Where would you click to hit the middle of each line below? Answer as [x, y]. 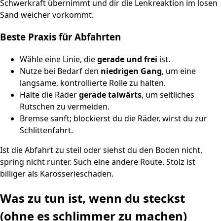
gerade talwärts [110, 94]
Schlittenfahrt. [46, 130]
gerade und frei [127, 59]
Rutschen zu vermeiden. [65, 106]
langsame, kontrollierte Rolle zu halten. [93, 83]
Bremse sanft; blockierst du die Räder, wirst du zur [113, 118]
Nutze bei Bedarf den [60, 71]
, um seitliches [168, 94]
